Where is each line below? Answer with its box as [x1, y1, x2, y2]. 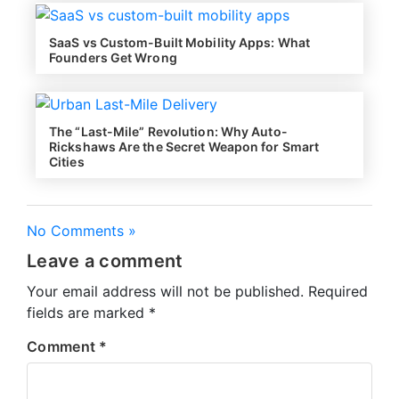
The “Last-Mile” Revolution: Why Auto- [49, 123, 288, 139]
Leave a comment [27, 249, 183, 272]
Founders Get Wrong [49, 49, 177, 65]
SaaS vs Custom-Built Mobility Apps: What [49, 34, 311, 50]
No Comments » [27, 221, 136, 240]
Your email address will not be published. [27, 281, 304, 300]
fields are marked [27, 303, 149, 322]
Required [308, 281, 368, 300]
